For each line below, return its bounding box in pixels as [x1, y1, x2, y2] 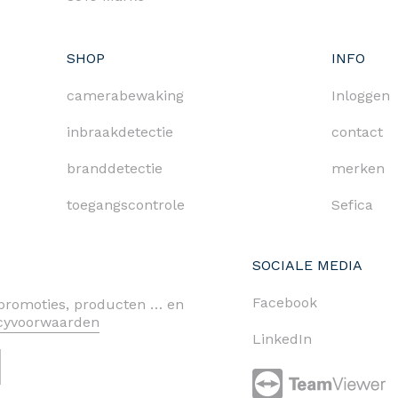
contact [330, 123, 383, 141]
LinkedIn [252, 330, 312, 348]
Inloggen [330, 87, 390, 105]
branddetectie [66, 160, 163, 178]
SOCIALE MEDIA [252, 257, 362, 275]
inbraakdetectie [66, 123, 173, 141]
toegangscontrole [66, 196, 185, 214]
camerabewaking [66, 87, 184, 105]
